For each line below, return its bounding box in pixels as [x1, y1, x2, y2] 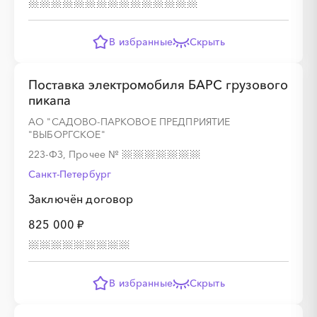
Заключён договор [28, 192, 134, 206]
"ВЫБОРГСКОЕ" [28, 128, 105, 141]
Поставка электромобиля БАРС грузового [28, 77, 288, 93]
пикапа [28, 93, 71, 108]
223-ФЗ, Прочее [28, 148, 109, 161]
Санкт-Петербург [28, 168, 112, 180]
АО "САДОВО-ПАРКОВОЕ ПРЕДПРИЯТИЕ [28, 115, 231, 128]
